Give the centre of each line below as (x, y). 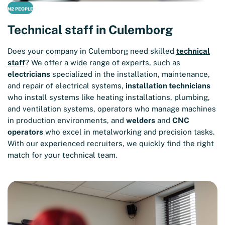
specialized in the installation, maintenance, (130, 74)
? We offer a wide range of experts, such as (103, 63)
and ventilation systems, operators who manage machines (112, 109)
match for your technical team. (62, 155)
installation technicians (168, 86)
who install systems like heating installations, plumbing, (109, 97)
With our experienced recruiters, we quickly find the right (111, 144)
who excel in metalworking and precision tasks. (129, 132)
